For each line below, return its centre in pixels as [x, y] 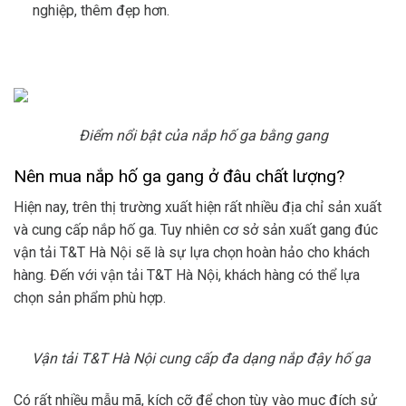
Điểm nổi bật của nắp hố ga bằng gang [203, 135]
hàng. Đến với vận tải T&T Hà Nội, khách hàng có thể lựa [187, 275]
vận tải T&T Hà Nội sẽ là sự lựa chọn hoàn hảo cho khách [192, 253]
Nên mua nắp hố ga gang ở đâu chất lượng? [179, 176]
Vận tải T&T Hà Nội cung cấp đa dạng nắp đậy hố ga [203, 358]
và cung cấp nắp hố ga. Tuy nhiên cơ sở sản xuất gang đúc [196, 230]
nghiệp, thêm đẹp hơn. [101, 11]
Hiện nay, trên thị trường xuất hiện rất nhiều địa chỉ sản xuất [198, 208]
